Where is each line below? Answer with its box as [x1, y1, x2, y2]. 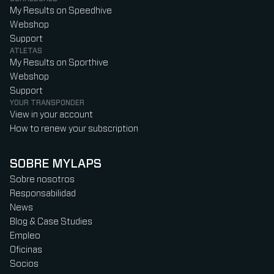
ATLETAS [10, 47, 42, 55]
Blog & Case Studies [10, 217, 92, 227]
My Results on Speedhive [10, 6, 112, 16]
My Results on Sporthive [10, 58, 108, 68]
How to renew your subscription [10, 124, 138, 134]
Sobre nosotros [10, 175, 75, 185]
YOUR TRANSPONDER [10, 99, 84, 107]
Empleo [10, 231, 40, 241]
